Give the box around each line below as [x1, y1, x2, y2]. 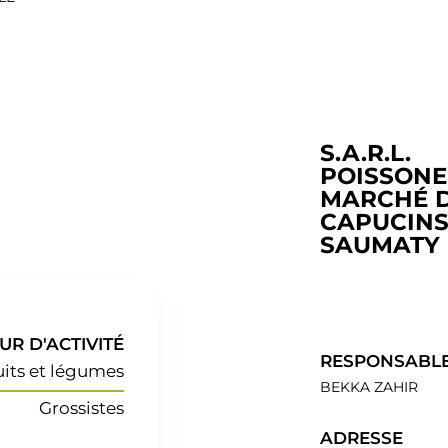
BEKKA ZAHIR [319, 378, 418, 396]
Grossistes [39, 398, 125, 418]
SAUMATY [319, 231, 440, 259]
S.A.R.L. [319, 139, 411, 167]
